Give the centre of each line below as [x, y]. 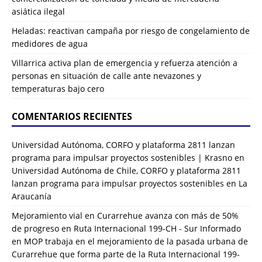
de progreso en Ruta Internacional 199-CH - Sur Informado [126, 229]
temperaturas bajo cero [58, 89]
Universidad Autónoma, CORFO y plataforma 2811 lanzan [123, 145]
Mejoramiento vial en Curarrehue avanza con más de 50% [125, 216]
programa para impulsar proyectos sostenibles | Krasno [122, 158]
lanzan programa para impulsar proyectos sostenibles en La [130, 184]
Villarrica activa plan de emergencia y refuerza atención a [125, 63]
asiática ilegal [38, 12]
